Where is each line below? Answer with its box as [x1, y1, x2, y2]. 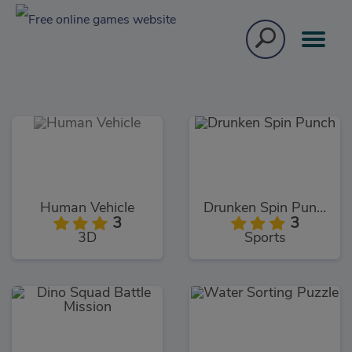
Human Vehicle [40, 201, 134, 216]
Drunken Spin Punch [317, 201, 326, 216]
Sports [244, 231, 286, 246]
